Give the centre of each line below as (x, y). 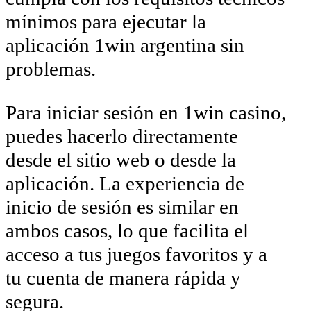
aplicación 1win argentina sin (125, 45)
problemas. (51, 68)
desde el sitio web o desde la (121, 159)
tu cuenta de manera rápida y (123, 277)
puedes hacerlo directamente (122, 136)
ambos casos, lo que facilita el (127, 230)
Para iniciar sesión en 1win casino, (146, 112)
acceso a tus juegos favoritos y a (136, 254)
